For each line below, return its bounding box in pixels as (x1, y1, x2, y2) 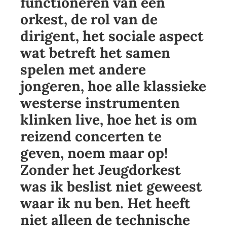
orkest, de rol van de (20, 10, 158, 29)
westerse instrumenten (20, 94, 180, 112)
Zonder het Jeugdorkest (20, 161, 181, 179)
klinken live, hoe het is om (20, 110, 197, 129)
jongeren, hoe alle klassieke (20, 77, 206, 96)
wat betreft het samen (20, 44, 170, 62)
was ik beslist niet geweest (20, 177, 202, 196)
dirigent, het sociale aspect (20, 27, 204, 46)
